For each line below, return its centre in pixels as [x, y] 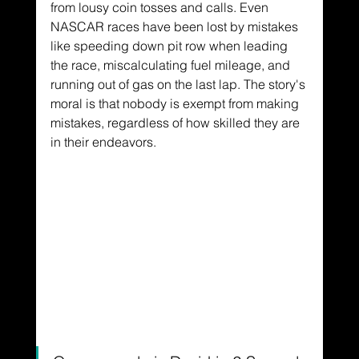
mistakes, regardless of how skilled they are [176, 123]
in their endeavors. [103, 142]
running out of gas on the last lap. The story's [179, 85]
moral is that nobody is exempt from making [176, 104]
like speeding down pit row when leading [170, 46]
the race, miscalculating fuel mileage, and [171, 65]
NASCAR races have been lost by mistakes [175, 27]
